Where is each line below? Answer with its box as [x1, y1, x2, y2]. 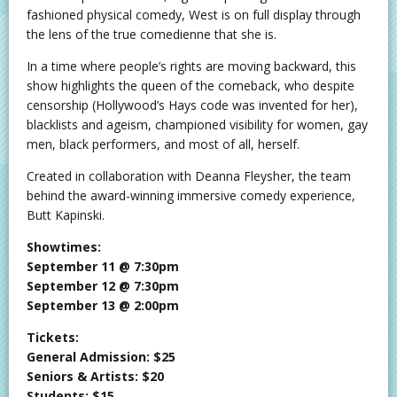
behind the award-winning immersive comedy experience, [27, 186, 355, 204]
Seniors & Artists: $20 [27, 367, 164, 385]
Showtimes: [27, 237, 101, 255]
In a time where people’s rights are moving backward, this [27, 57, 356, 74]
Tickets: [27, 328, 79, 346]
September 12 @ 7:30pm [27, 276, 179, 294]
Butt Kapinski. [27, 206, 105, 223]
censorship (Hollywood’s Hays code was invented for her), [27, 96, 358, 113]
